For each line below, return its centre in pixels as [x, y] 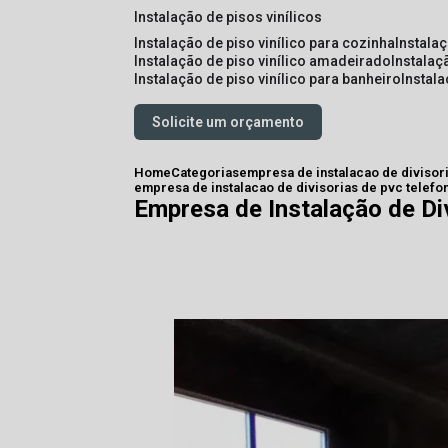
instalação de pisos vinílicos [230, 17]
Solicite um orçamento [228, 122]
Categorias [205, 172]
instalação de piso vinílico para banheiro [270, 79]
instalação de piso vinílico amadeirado [265, 61]
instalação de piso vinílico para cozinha [267, 43]
